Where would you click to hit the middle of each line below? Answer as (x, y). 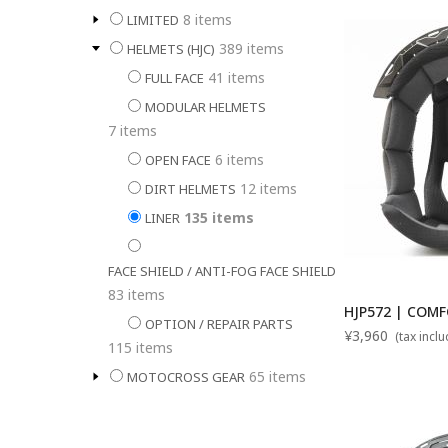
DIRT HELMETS (190, 188)
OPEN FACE (178, 159)
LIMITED (153, 19)
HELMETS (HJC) (171, 48)
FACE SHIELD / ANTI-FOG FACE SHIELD (222, 270)
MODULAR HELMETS (205, 106)
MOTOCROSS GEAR (186, 376)
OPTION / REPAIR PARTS (219, 323)
